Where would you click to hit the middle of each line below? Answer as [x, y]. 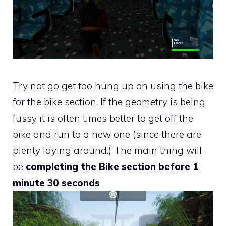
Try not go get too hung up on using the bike [113, 86]
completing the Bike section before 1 [112, 167]
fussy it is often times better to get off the [103, 118]
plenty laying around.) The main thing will [107, 151]
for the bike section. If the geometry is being [109, 102]
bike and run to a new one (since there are [107, 134]
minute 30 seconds [56, 183]
